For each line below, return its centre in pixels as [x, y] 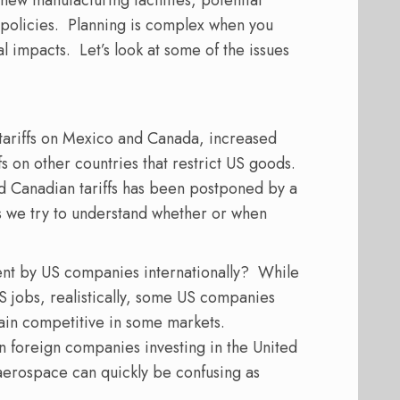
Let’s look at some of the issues [184, 50]
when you [239, 25]
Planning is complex [132, 25]
